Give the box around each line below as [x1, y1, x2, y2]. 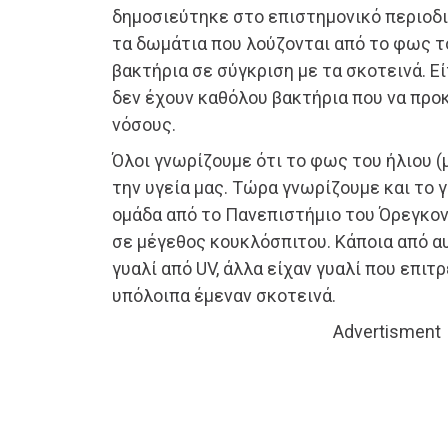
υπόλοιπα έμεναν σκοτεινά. [112, 285, 336, 307]
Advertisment [333, 321, 441, 343]
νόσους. [112, 114, 176, 136]
